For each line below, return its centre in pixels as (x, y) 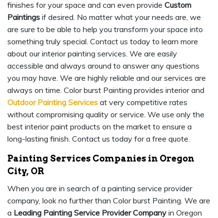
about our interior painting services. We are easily (92, 54)
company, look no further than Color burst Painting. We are (109, 201)
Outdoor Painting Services (53, 102)
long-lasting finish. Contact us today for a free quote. (99, 139)
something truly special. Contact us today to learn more (103, 42)
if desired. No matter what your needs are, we (120, 17)
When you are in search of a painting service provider (100, 189)
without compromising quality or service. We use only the (106, 115)
